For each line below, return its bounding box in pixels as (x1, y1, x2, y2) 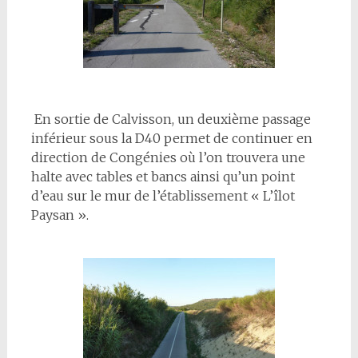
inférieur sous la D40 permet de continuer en (30, 130, 312, 146)
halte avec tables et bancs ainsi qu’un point (30, 169, 295, 185)
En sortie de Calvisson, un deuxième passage (30, 111, 311, 127)
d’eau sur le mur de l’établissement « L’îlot (30, 188, 295, 204)
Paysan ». (30, 207, 89, 223)
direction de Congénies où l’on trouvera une (30, 149, 305, 165)
